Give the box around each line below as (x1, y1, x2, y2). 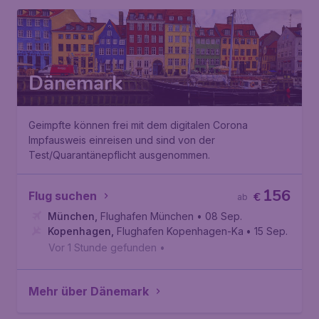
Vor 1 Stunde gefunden (48, 241, 157, 253)
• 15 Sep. (246, 225, 288, 237)
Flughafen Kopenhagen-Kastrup (117, 225, 267, 237)
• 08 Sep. (197, 210, 242, 222)
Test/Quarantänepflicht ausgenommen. (28, 149, 210, 161)
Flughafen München (100, 210, 194, 222)
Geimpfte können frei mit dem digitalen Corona (28, 119, 248, 131)
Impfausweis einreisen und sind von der (28, 134, 215, 146)
